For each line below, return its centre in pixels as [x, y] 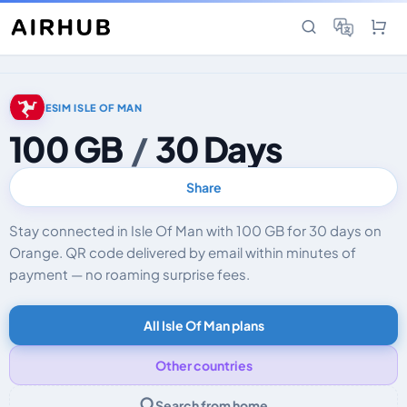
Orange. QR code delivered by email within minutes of [183, 252]
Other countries [203, 365]
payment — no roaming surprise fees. [129, 274]
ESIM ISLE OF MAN [94, 107]
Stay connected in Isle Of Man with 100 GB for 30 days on [195, 230]
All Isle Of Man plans [203, 325]
